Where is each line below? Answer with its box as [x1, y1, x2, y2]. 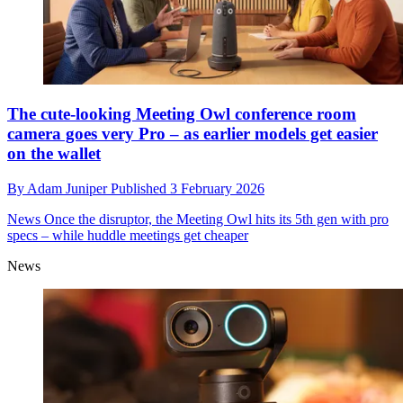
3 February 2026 [170, 180, 264, 196]
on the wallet [7, 144, 101, 164]
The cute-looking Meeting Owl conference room [7, 104, 356, 124]
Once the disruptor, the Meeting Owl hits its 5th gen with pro [40, 210, 389, 227]
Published [111, 180, 170, 196]
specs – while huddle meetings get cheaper [7, 227, 248, 243]
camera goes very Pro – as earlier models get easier [7, 124, 378, 144]
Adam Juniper [27, 180, 111, 196]
